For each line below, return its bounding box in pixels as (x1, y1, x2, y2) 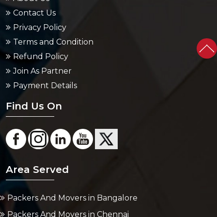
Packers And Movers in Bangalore (7, 171, 138, 180)
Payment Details (13, 59, 77, 68)
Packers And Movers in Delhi (7, 204, 117, 213)
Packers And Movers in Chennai (7, 187, 129, 197)
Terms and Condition (13, 15, 93, 24)
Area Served (6, 141, 69, 153)
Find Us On (6, 78, 62, 90)
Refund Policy (13, 30, 68, 39)
